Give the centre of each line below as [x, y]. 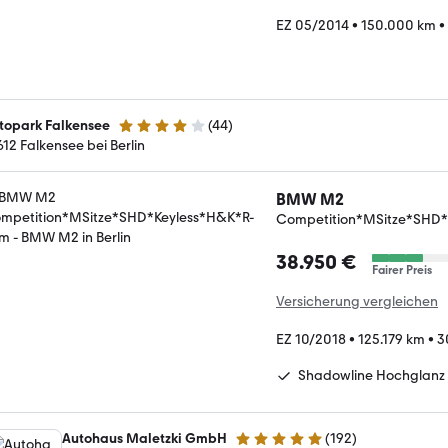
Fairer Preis [402, 269]
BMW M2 [310, 199]
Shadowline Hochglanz [371, 375]
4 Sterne [143, 133]
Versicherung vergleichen [357, 301]
